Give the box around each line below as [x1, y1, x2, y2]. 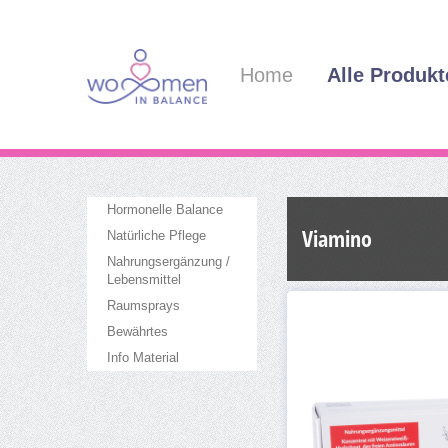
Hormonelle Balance [107, 201, 223, 217]
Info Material [107, 349, 179, 365]
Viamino [302, 222, 372, 254]
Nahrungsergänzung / [107, 253, 230, 269]
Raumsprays [107, 297, 180, 313]
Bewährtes [107, 323, 168, 339]
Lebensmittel [107, 271, 181, 287]
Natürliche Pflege [107, 227, 206, 243]
